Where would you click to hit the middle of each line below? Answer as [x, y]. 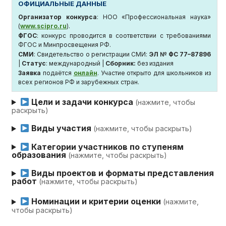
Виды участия [62, 128]
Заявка [30, 73]
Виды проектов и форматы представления [122, 173]
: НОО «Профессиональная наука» [154, 17]
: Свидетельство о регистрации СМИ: [92, 54]
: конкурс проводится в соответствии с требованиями [124, 35]
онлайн [85, 73]
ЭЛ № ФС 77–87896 [180, 54]
